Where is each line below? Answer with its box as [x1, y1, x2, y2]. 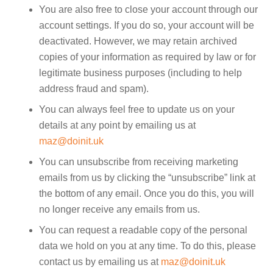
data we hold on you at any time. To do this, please [39, 241, 256, 251]
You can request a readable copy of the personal [39, 225, 247, 235]
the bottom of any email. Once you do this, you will [39, 188, 254, 199]
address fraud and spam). [39, 83, 149, 94]
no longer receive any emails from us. [39, 204, 200, 214]
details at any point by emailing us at [39, 120, 196, 130]
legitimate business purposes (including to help [39, 68, 242, 78]
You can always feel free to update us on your [39, 104, 235, 115]
